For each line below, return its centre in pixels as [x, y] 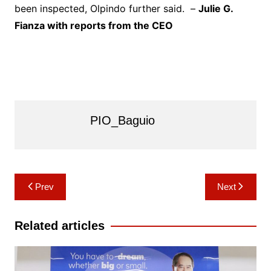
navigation [49, 201]
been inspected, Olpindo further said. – [106, 8]
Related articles [59, 226]
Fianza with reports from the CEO [93, 25]
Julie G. [215, 8]
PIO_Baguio [122, 120]
